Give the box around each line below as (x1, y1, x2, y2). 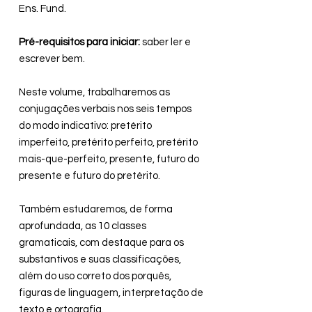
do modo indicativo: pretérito (19, 120, 152, 132)
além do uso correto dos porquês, (19, 271, 171, 282)
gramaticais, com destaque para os (19, 237, 184, 249)
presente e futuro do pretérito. (19, 171, 160, 182)
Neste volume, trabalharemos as (19, 87, 170, 98)
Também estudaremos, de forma (19, 204, 173, 215)
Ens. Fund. (19, 3, 66, 15)
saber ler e (140, 37, 191, 48)
